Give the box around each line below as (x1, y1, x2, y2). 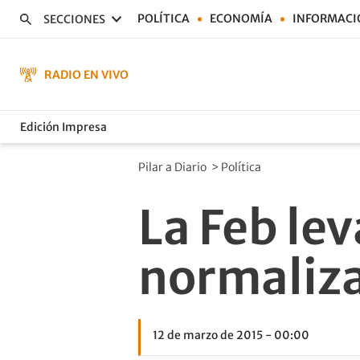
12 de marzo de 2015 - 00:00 (153, 328, 309, 342)
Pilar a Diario (138, 160, 209, 174)
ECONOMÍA (210, 11, 272, 26)
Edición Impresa (20, 119, 107, 134)
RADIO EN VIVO (44, 67, 129, 82)
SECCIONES (43, 11, 105, 27)
